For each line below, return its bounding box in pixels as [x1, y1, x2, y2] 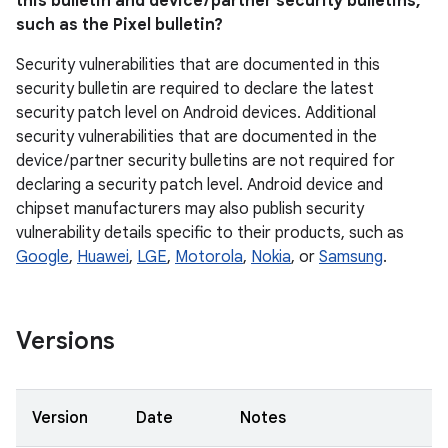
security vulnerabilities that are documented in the [16, 127, 377, 147]
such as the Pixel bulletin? [16, 15, 223, 35]
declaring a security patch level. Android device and [16, 175, 383, 195]
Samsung [319, 247, 383, 267]
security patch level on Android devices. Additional [16, 103, 376, 123]
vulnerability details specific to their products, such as [16, 223, 404, 243]
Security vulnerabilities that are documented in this [16, 55, 380, 75]
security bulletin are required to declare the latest [16, 79, 374, 99]
